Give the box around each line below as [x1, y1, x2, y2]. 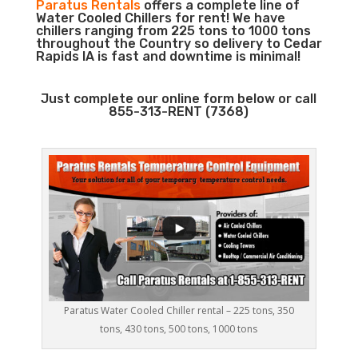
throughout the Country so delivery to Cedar [35, 36, 322, 51]
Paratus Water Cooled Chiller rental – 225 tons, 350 [63, 304, 294, 318]
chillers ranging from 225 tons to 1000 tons [35, 23, 311, 38]
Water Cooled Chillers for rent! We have [35, 10, 285, 26]
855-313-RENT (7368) [109, 104, 249, 119]
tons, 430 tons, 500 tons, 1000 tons [100, 322, 258, 336]
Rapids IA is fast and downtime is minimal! [35, 49, 300, 64]
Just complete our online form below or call [41, 91, 317, 106]
